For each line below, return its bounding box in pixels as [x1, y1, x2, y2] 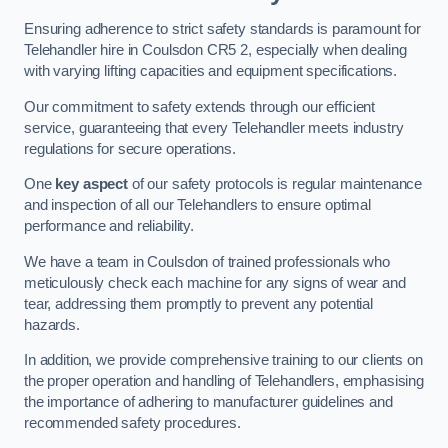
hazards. [24, 316, 80, 333]
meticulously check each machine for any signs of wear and [24, 274, 406, 291]
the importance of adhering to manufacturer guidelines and [24, 394, 393, 411]
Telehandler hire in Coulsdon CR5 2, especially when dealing [24, 41, 407, 58]
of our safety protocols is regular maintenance [127, 176, 423, 193]
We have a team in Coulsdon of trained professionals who [24, 253, 391, 270]
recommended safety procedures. [24, 415, 241, 432]
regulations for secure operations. [24, 140, 237, 157]
